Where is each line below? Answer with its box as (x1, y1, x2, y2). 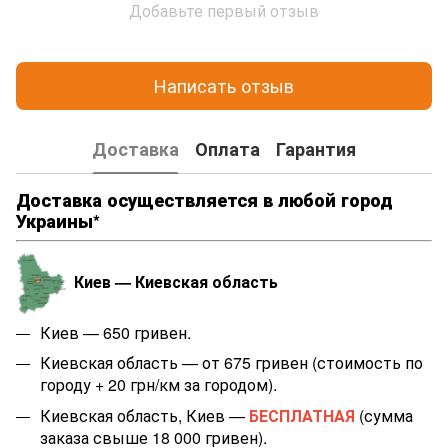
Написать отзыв (154, 72, 294, 99)
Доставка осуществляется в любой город (16, 186, 393, 213)
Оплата (195, 136, 260, 163)
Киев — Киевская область (74, 269, 278, 293)
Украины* (16, 207, 100, 234)
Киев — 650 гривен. (40, 321, 191, 345)
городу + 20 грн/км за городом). (40, 373, 277, 397)
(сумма (355, 403, 413, 427)
